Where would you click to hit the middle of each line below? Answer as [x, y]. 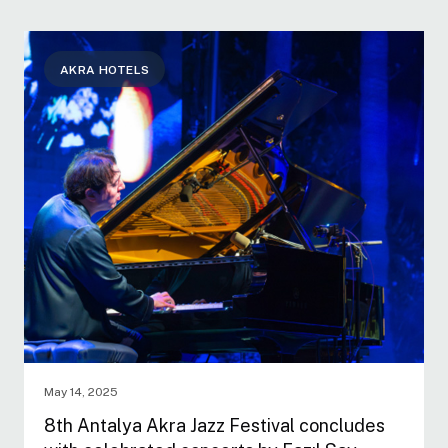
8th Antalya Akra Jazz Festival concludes [214, 425]
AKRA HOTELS [105, 70]
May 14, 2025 [81, 392]
